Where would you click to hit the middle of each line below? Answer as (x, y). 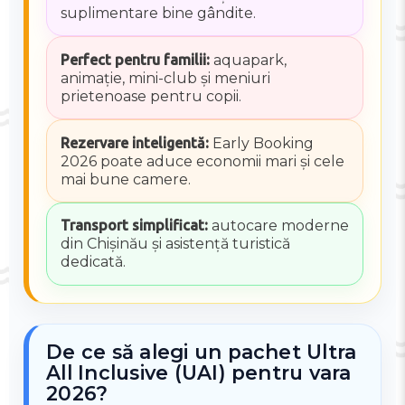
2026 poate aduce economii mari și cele (202, 161)
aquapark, (248, 60)
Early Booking (261, 143)
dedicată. (93, 262)
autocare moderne (278, 226)
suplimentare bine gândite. (158, 14)
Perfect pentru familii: (135, 59)
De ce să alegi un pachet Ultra (202, 351)
